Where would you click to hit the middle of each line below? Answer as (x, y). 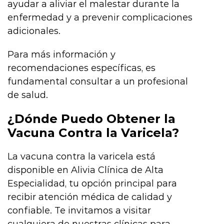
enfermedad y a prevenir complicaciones (100, 17)
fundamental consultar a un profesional (98, 81)
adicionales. (34, 31)
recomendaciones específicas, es (81, 68)
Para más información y (61, 54)
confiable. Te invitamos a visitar (79, 210)
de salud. (28, 95)
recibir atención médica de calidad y (90, 197)
